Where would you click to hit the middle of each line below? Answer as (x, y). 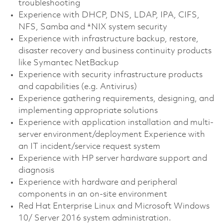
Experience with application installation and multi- (116, 122)
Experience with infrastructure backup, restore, (108, 39)
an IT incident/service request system (89, 146)
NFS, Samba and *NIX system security (93, 27)
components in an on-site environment (93, 194)
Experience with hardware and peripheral (98, 182)
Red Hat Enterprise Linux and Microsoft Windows (114, 206)
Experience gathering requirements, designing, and (116, 99)
